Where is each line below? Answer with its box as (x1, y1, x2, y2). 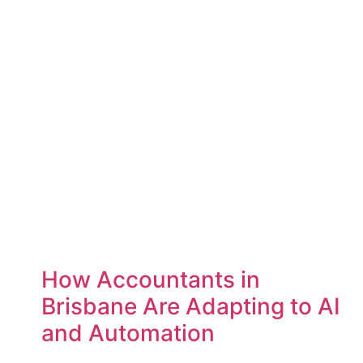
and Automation (41, 319, 215, 348)
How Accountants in (41, 266, 260, 294)
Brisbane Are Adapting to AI (41, 293, 340, 321)
